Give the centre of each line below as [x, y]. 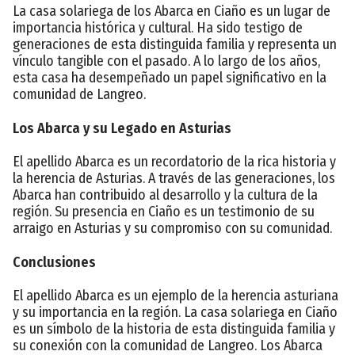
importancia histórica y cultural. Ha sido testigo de [158, 27]
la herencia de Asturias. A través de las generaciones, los [174, 178]
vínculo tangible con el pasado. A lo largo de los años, [166, 61]
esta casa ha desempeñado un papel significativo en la [170, 77]
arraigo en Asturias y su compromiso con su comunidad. [172, 228]
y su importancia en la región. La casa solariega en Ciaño [175, 312]
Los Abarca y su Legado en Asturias [122, 128]
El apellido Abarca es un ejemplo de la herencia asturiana [176, 295]
